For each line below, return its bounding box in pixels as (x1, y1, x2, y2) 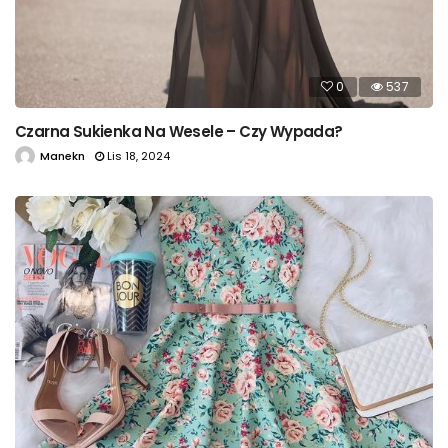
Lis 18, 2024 (107, 147, 170, 164)
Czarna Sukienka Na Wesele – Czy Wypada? (15, 120, 343, 142)
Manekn (40, 147, 85, 164)
